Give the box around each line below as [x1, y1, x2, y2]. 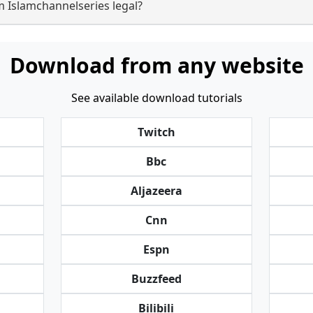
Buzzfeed [131, 271, 182, 286]
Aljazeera [130, 183, 182, 198]
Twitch [137, 124, 175, 140]
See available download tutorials [71, 90, 242, 105]
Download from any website [9, 51, 304, 80]
